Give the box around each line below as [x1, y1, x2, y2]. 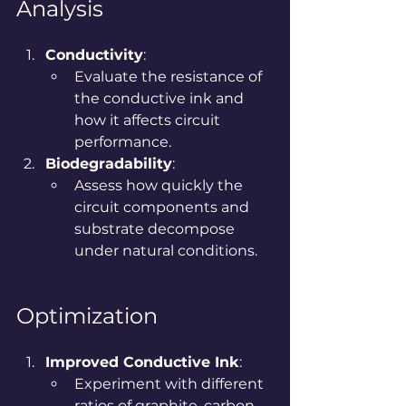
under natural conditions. [74, 241, 257, 259]
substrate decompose [74, 219, 238, 237]
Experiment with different [74, 374, 267, 392]
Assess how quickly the [74, 176, 246, 194]
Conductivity [45, 45, 143, 63]
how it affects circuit [74, 111, 224, 129]
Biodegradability [45, 154, 172, 172]
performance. [74, 132, 171, 150]
